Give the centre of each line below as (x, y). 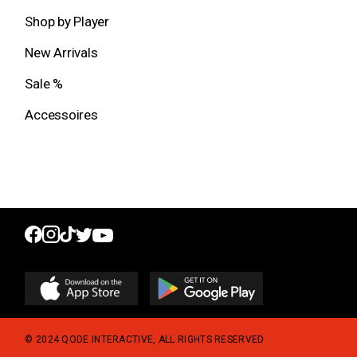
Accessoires (61, 115)
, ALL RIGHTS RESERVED (209, 339)
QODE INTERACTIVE (108, 339)
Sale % (44, 84)
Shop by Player (67, 22)
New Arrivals (61, 53)
